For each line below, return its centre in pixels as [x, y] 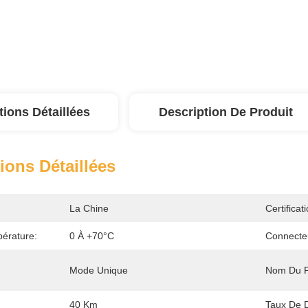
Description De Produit [225, 112]
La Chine [89, 208]
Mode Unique [99, 270]
